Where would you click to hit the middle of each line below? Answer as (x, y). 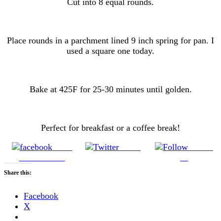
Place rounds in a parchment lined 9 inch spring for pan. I (110, 40)
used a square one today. (110, 51)
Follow (201, 147)
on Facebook (42, 157)
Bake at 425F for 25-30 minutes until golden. (110, 89)
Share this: (18, 172)
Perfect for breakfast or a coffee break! (110, 128)
